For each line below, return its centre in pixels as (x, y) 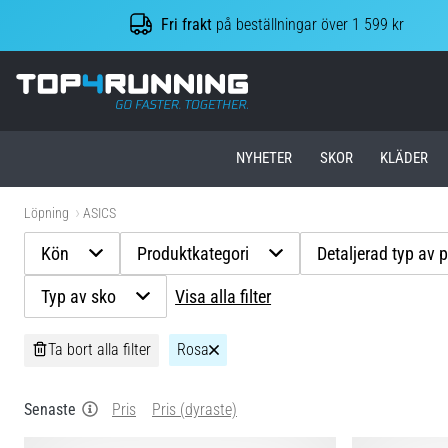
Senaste (50, 409)
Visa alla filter (223, 296)
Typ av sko (78, 296)
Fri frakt (187, 25)
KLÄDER (404, 158)
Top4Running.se (298, 83)
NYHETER (264, 158)
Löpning (46, 213)
